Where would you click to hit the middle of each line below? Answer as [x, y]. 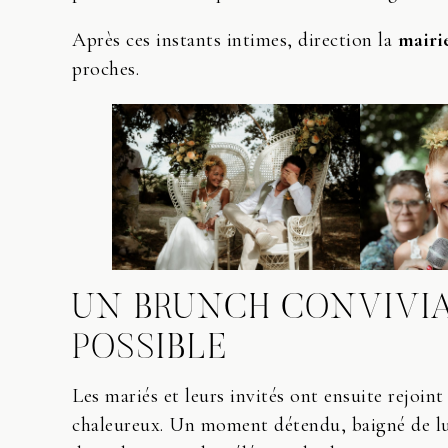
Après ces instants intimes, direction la [235, 40]
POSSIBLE [150, 349]
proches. [105, 69]
